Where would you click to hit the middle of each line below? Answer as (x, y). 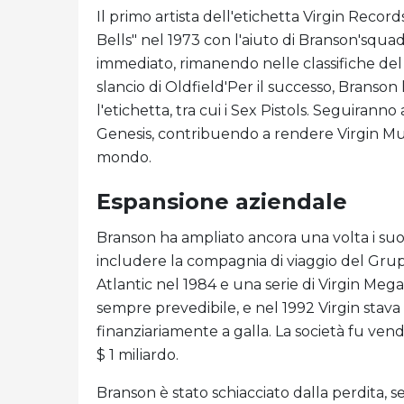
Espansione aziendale (222, 202)
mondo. (124, 157)
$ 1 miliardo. (138, 355)
